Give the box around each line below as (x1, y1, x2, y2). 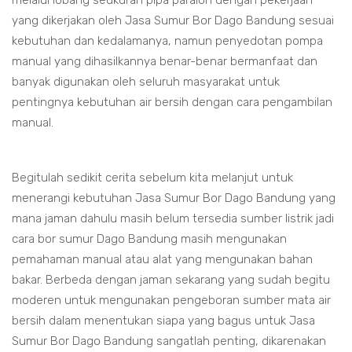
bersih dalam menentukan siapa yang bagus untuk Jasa (12, 313, 315, 328)
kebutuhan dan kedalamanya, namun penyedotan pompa (12, 34, 323, 49)
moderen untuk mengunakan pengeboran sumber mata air (12, 293, 331, 308)
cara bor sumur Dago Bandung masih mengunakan (12, 232, 287, 247)
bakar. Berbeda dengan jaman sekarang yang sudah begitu (12, 273, 330, 288)
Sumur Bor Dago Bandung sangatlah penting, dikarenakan (12, 334, 326, 349)
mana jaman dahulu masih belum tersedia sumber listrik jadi (12, 211, 334, 226)
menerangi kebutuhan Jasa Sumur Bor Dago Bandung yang (12, 191, 335, 206)
